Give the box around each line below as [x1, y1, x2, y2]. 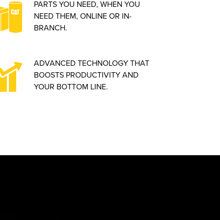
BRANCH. [33, 22, 67, 33]
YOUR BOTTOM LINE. [33, 81, 108, 92]
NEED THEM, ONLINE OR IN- [33, 10, 132, 21]
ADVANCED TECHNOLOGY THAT [33, 57, 149, 68]
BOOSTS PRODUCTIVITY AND [33, 69, 138, 80]
